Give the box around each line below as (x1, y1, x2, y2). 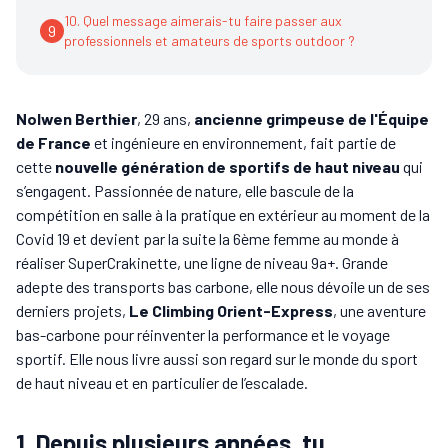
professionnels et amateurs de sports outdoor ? (64, 32, 355, 49)
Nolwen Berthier (16, 109, 137, 128)
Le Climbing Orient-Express (129, 301, 333, 320)
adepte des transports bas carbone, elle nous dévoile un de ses (16, 277, 430, 296)
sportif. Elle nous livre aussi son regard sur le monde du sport (16, 349, 418, 368)
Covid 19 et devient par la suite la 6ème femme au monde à (16, 229, 399, 248)
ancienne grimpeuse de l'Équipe (191, 109, 429, 128)
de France (16, 133, 91, 152)
